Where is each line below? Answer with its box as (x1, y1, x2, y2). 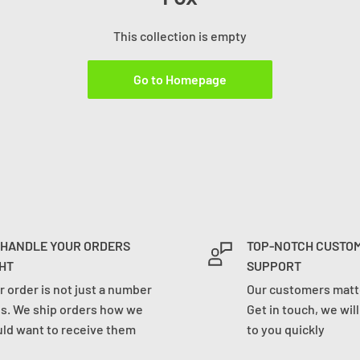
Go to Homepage (133, 72, 227, 87)
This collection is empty (113, 28, 247, 43)
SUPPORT (247, 258, 301, 273)
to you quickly (247, 321, 325, 337)
